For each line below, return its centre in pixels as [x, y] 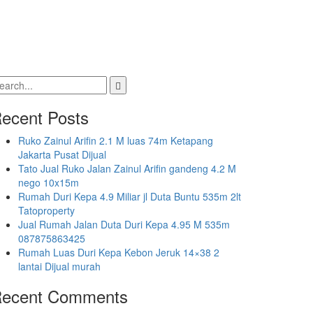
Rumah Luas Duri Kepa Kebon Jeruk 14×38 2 [119, 252]
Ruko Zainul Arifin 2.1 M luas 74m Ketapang [116, 140]
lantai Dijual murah [59, 266]
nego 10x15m [49, 182]
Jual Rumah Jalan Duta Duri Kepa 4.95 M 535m [124, 224]
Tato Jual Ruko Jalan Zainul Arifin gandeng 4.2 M [127, 168]
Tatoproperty [46, 210]
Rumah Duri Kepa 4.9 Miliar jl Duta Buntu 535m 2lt [130, 196]
